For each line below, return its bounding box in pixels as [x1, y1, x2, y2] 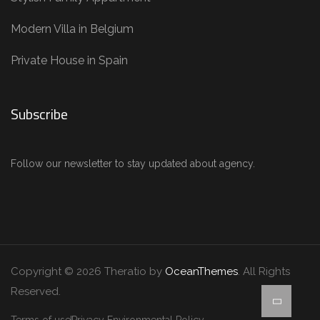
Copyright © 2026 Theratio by [11, 265, 165, 279]
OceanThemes [165, 265, 238, 279]
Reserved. [11, 285, 61, 299]
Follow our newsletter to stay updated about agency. [11, 158, 255, 170]
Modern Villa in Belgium [11, 22, 134, 36]
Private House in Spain [11, 54, 128, 68]
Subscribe [11, 103, 68, 126]
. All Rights [238, 265, 290, 279]
